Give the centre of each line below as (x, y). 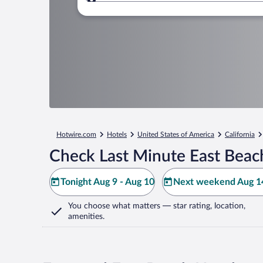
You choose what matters (114, 206)
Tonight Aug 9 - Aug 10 (107, 182)
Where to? (132, 7)
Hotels (117, 134)
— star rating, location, (203, 206)
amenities (85, 217)
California (240, 134)
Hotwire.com (76, 134)
